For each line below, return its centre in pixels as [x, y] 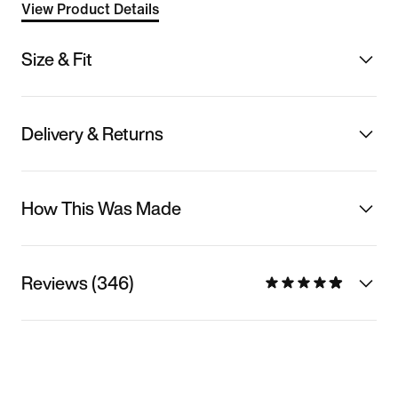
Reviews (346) [78, 283]
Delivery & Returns [92, 133]
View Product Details [90, 9]
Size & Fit [57, 59]
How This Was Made [101, 208]
